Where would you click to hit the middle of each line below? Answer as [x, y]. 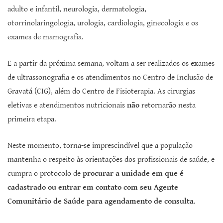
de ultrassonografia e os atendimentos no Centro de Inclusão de [110, 78]
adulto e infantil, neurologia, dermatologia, [77, 9]
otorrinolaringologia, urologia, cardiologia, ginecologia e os [103, 23]
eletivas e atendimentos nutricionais [67, 106]
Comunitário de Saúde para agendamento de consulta [101, 202]
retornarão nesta [167, 106]
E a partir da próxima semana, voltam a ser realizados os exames [111, 64]
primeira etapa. [32, 119]
